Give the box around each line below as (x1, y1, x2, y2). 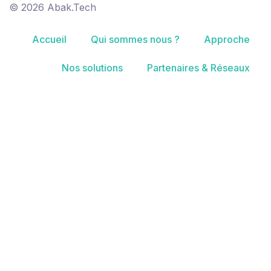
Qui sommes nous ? (91, 33, 180, 45)
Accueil (32, 33, 67, 45)
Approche (204, 33, 250, 45)
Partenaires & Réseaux (147, 61, 250, 74)
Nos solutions (62, 61, 123, 74)
